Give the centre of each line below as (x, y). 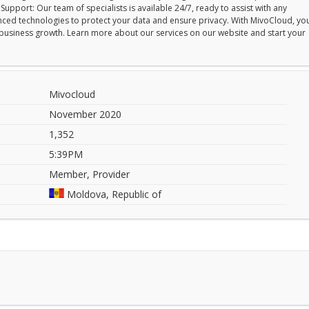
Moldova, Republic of (112, 194)
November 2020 (85, 114)
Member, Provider (89, 174)
